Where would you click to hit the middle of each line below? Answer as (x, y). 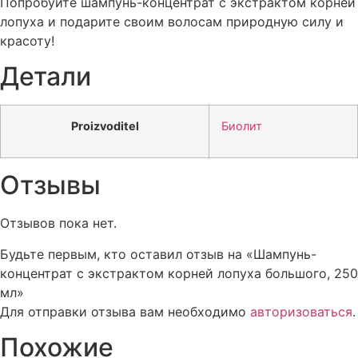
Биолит (242, 126)
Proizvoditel (105, 126)
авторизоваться (301, 311)
